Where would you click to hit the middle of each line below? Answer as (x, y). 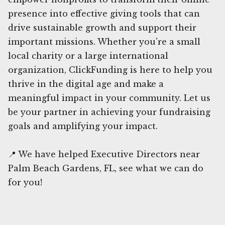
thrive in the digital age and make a (86, 84)
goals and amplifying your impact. (83, 126)
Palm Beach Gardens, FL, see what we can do (106, 168)
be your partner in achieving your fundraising (109, 112)
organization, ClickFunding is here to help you (110, 70)
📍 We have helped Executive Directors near (104, 154)
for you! (25, 182)
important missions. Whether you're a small (104, 41)
